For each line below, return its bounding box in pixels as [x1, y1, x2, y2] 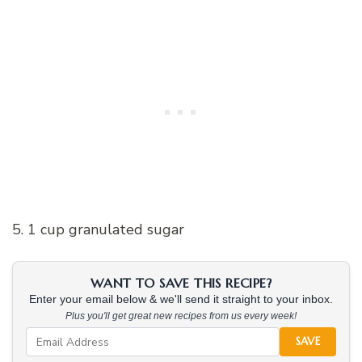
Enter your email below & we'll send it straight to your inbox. [29, 293, 333, 306]
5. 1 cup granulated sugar [12, 220, 184, 240]
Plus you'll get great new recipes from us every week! [65, 310, 297, 322]
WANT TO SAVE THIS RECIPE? [90, 275, 271, 292]
